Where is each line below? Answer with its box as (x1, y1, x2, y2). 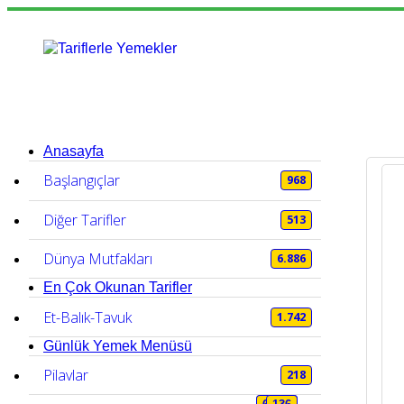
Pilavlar (43, 364, 88, 385)
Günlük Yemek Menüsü (43, 337, 192, 353)
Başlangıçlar (43, 170, 120, 191)
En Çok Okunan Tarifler (43, 280, 192, 296)
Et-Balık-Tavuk (43, 307, 132, 327)
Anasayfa (43, 143, 104, 160)
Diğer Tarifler (43, 209, 126, 230)
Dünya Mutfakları (43, 249, 152, 270)
